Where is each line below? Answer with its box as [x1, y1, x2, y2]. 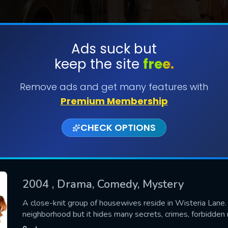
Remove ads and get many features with [20, 80, 208, 93]
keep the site [54, 55, 143, 73]
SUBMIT [99, 75, 129, 87]
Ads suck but [71, 40, 157, 58]
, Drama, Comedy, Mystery [52, 176, 184, 192]
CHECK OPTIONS [80, 121, 156, 134]
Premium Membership [60, 95, 168, 107]
